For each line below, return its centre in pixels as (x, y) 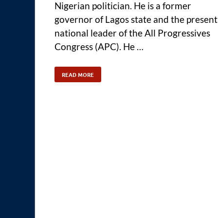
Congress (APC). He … (99, 47)
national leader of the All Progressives (132, 33)
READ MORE (78, 75)
